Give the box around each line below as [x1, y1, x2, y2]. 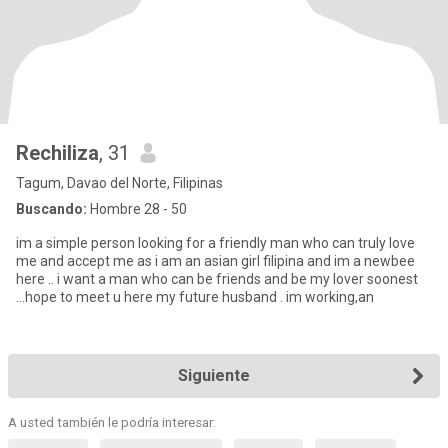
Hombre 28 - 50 [87, 201, 187, 217]
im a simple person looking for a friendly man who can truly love [16, 235, 415, 251]
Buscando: [16, 201, 87, 217]
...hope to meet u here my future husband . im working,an [280, 289, 374, 305]
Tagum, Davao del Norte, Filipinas [16, 175, 223, 191]
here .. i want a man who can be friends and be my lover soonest [16, 271, 418, 287]
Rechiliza [16, 141, 99, 165]
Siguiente [178, 366, 250, 385]
